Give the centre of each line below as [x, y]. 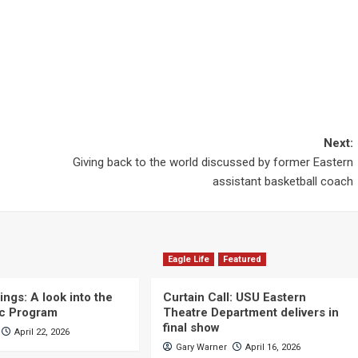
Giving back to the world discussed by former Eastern [213, 163]
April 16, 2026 [272, 348]
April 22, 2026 [42, 332]
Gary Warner [201, 348]
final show [191, 328]
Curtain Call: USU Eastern [234, 298]
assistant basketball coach [282, 182]
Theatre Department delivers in [251, 313]
